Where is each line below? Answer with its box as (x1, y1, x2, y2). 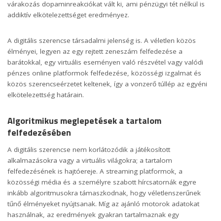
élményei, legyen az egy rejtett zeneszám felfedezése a (7, 46, 183, 56)
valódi (184, 57, 203, 67)
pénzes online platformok (7, 68, 88, 77)
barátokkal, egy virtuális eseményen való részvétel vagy (7, 57, 184, 67)
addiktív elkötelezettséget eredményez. (7, 10, 129, 19)
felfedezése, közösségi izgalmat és (88, 68, 201, 77)
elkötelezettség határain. (7, 90, 84, 99)
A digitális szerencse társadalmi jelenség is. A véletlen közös (7, 36, 196, 45)
